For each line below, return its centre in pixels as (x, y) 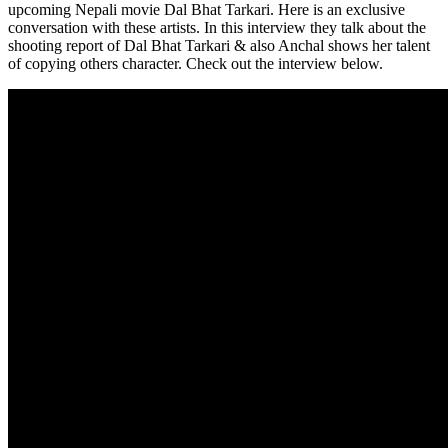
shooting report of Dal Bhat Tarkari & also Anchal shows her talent (219, 45)
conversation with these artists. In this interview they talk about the (217, 27)
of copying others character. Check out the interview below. (195, 63)
